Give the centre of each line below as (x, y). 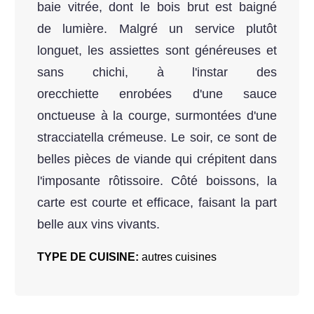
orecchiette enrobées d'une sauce (157, 94)
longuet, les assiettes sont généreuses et (157, 51)
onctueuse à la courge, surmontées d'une (157, 116)
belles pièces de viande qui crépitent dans (157, 159)
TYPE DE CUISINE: (89, 257)
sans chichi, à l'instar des (157, 73)
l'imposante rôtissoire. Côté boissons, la (157, 181)
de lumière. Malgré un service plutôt (157, 29)
